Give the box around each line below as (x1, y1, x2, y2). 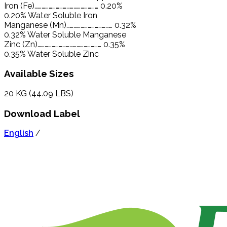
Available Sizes (4, 68, 74, 80)
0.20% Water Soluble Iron (4, 10, 97, 20)
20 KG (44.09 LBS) (4, 88, 73, 98)
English (4, 128, 33, 138)
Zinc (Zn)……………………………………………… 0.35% (4, 39, 125, 49)
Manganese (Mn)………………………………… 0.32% (4, 20, 136, 30)
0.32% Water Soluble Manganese (4, 29, 126, 40)
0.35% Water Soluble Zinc (4, 49, 99, 59)
